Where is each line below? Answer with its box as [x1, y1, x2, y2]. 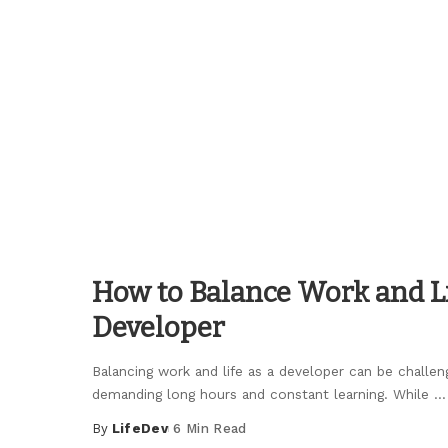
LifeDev [111, 421, 169, 437]
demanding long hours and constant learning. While [92, 386, 434, 403]
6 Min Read [173, 421, 247, 437]
